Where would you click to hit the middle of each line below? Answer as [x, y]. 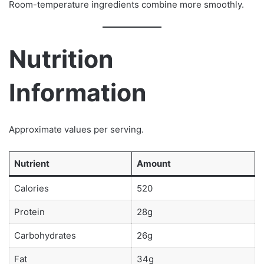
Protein [29, 212]
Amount [154, 163]
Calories [31, 188]
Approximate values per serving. [76, 129]
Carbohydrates [45, 235]
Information [78, 93]
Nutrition [61, 59]
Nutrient [32, 163]
